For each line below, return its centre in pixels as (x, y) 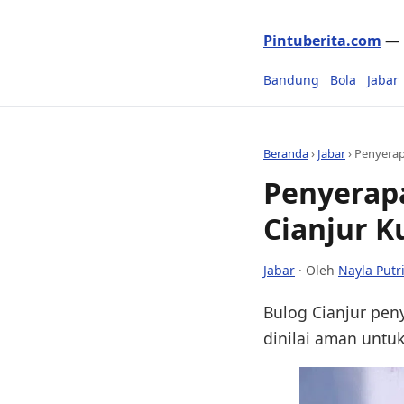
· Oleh (317, 270)
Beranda (286, 153)
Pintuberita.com (322, 41)
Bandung (291, 80)
